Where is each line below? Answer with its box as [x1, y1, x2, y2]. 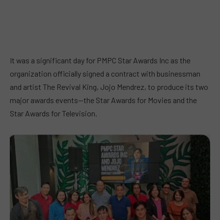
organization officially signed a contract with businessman [10, 69, 200, 78]
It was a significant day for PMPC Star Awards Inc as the [10, 55, 191, 65]
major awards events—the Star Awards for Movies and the [10, 95, 197, 105]
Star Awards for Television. [10, 109, 97, 118]
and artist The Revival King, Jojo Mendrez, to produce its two [10, 82, 208, 91]
